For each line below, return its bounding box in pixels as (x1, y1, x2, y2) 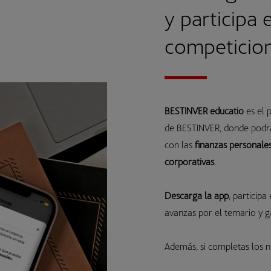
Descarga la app (165, 189, 229, 201)
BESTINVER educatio (165, 105, 244, 117)
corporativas (165, 155, 215, 168)
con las (165, 139, 195, 151)
